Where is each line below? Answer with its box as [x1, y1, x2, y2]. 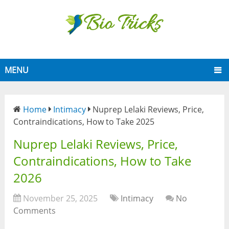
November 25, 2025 [23, 193, 98, 204]
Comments [13, 205, 56, 217]
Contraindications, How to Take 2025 [13, 116, 155, 128]
